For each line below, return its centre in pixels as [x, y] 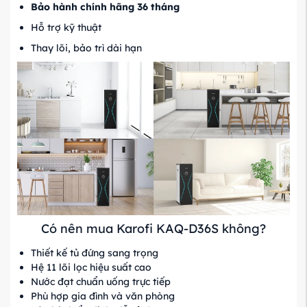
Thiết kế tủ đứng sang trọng [95, 253]
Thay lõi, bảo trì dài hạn [86, 48]
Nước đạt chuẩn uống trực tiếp [101, 281]
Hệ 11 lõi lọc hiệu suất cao [91, 267]
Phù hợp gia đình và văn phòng [103, 296]
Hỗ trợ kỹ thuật [66, 27]
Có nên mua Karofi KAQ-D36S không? [153, 228]
